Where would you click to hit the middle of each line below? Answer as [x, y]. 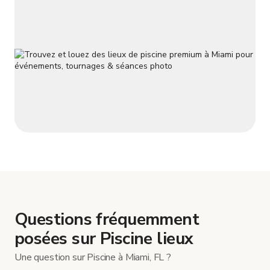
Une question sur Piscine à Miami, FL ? [93, 257]
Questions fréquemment [107, 219]
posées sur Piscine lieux [104, 238]
